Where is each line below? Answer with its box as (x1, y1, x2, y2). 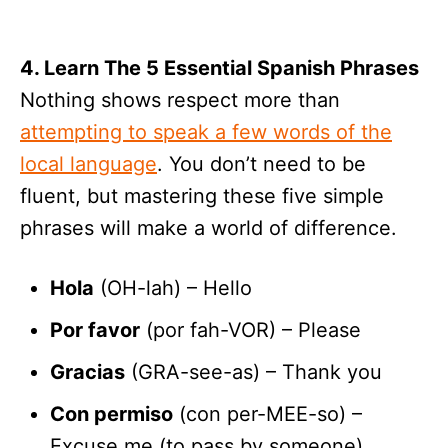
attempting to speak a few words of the (20, 120, 392, 145)
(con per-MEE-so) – (173, 402, 362, 427)
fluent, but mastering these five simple (20, 184, 384, 209)
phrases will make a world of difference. (20, 216, 397, 241)
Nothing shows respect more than (20, 88, 340, 113)
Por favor (50, 318, 140, 343)
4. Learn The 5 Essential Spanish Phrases (20, 56, 419, 81)
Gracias (50, 360, 125, 385)
